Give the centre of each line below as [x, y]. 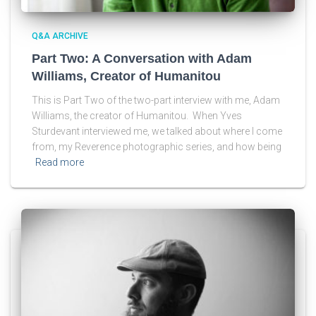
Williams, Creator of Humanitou [126, 76]
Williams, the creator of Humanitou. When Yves [137, 115]
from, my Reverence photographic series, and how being [157, 146]
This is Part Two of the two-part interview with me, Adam [156, 100]
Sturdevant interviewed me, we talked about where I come [157, 131]
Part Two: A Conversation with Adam [142, 58]
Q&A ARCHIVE [60, 36]
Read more [60, 162]
